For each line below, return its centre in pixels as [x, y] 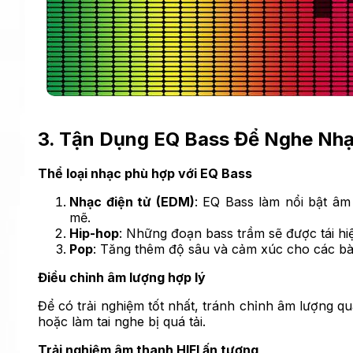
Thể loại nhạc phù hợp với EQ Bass [145, 174]
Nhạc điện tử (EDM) [132, 202]
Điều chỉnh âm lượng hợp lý [122, 278]
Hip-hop [94, 234]
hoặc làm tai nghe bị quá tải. [122, 322]
